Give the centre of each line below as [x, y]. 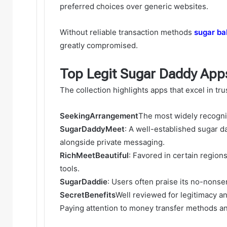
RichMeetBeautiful [94, 155]
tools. [70, 168]
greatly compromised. [99, 45]
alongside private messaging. [112, 142]
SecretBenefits [88, 195]
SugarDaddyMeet [92, 129]
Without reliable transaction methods [127, 32]
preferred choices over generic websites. [134, 6]
